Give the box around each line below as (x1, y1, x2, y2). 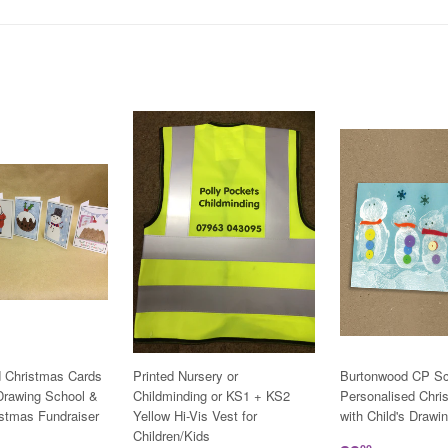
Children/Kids (133, 426, 210, 446)
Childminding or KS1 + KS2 (133, 386, 290, 406)
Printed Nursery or (133, 366, 238, 386)
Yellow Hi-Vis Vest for (133, 406, 257, 426)
